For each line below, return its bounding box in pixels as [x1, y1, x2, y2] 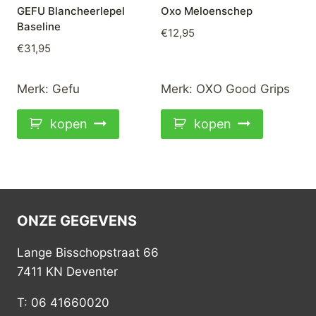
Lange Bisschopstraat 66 [17, 245, 159, 260]
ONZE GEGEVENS [17, 212, 137, 229]
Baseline [17, 20, 61, 34]
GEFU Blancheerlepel [17, 4, 125, 18]
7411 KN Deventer [17, 265, 118, 279]
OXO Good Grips [196, 81, 290, 96]
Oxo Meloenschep [161, 4, 253, 18]
